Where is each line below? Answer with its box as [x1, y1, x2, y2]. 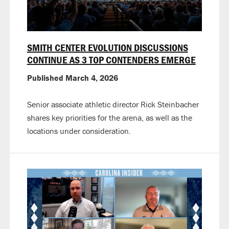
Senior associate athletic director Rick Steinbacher [27, 99, 199, 110]
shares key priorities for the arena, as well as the [27, 112, 192, 123]
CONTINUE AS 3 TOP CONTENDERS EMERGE [27, 53, 196, 66]
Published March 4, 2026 [27, 73, 118, 83]
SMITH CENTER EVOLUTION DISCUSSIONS [27, 41, 188, 54]
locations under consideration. [27, 126, 131, 136]
